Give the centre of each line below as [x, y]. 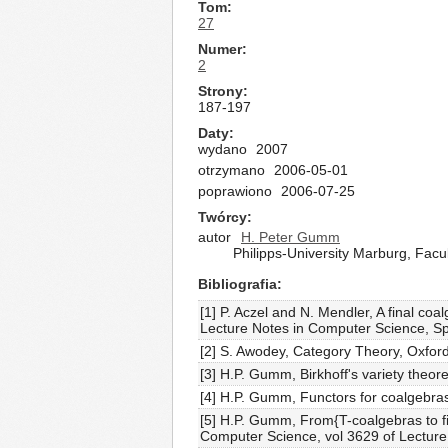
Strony [220, 91]
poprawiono [235, 191]
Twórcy [222, 217]
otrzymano [231, 170]
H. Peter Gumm [290, 237]
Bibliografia [237, 284]
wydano [222, 149]
